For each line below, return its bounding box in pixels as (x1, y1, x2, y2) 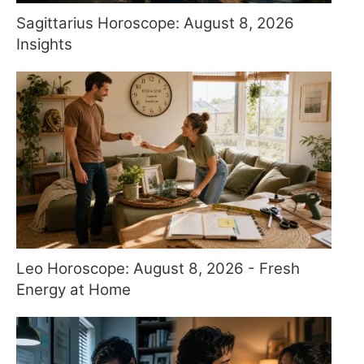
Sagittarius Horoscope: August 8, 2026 (16, 13, 294, 32)
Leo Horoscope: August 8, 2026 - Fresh (16, 258, 300, 278)
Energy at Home (16, 279, 131, 299)
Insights (16, 34, 72, 54)
